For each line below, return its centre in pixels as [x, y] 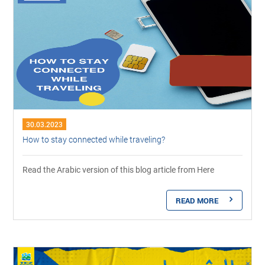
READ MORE [197, 200]
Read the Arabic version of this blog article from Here [119, 169]
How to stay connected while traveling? [94, 139]
